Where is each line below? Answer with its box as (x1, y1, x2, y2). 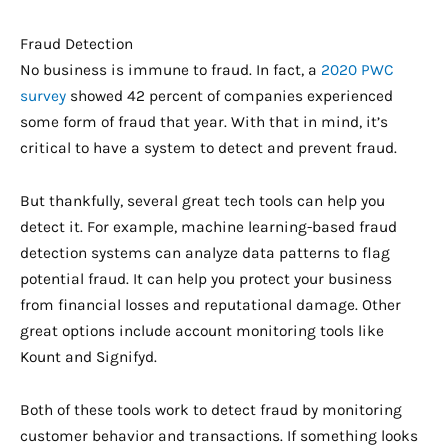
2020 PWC (321, 60, 394, 79)
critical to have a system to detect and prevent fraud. (20, 138, 397, 157)
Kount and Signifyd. (20, 348, 157, 367)
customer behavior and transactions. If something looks (20, 427, 418, 446)
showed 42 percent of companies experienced (66, 86, 393, 105)
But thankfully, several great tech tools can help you (20, 192, 385, 211)
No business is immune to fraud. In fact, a (20, 60, 321, 79)
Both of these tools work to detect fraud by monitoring (20, 401, 402, 420)
